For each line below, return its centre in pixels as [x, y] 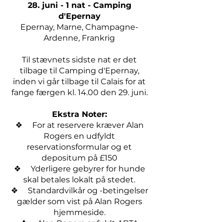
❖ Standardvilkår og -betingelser [79, 191]
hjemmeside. [79, 212]
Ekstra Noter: [79, 114]
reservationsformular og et [79, 147]
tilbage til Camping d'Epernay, [79, 71]
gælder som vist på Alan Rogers [79, 201]
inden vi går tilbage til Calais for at [79, 82]
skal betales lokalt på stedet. [79, 180]
